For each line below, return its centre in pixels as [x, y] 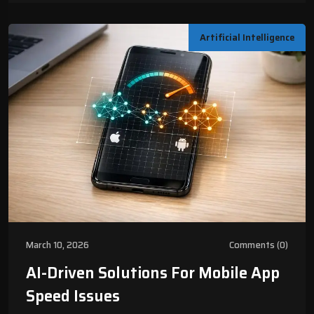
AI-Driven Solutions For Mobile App [153, 273]
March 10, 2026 [57, 245]
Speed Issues [73, 296]
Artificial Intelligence [247, 38]
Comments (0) [259, 245]
